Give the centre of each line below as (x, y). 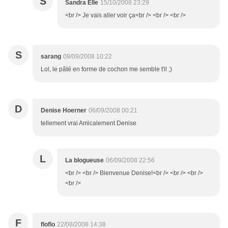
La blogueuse (84, 161)
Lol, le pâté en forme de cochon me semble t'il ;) (106, 69)
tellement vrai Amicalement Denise (89, 123)
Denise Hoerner (64, 111)
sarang (51, 57)
